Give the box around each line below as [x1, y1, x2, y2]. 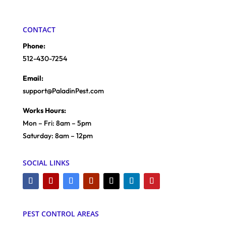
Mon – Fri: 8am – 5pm [22, 118, 91, 128]
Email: [22, 73, 43, 83]
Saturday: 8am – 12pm [22, 131, 93, 140]
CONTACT [22, 24, 55, 34]
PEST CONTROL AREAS [22, 208, 99, 218]
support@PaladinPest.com [22, 86, 104, 95]
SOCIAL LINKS [22, 157, 70, 167]
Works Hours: [22, 105, 66, 115]
